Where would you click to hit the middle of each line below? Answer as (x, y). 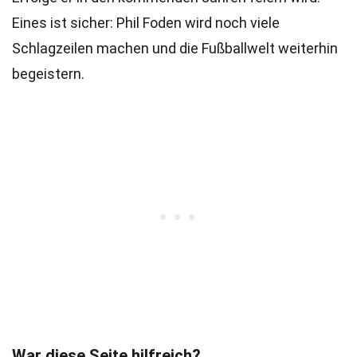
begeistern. (48, 74)
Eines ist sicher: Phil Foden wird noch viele (146, 23)
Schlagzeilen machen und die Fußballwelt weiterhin (175, 48)
